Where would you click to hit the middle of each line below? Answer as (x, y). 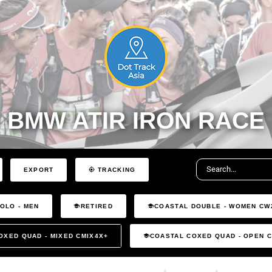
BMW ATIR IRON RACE (136, 121)
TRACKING (115, 170)
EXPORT (39, 169)
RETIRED (97, 206)
